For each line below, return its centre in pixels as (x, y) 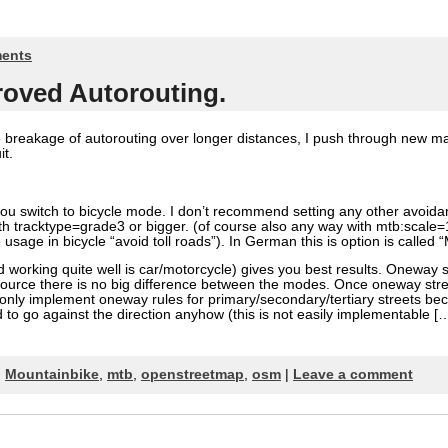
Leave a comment (353, 374)
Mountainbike (52, 374)
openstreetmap (192, 374)
